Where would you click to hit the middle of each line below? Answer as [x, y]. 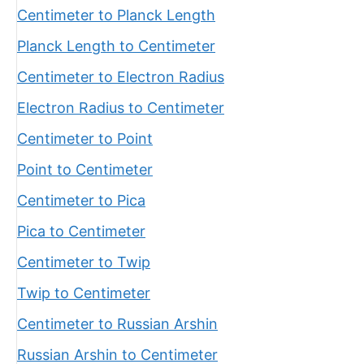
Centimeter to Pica [81, 200]
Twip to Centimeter [84, 293]
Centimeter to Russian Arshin [117, 324]
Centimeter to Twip [84, 262]
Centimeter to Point [85, 139]
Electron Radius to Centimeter [121, 108]
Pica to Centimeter [81, 231]
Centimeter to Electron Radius [121, 77]
